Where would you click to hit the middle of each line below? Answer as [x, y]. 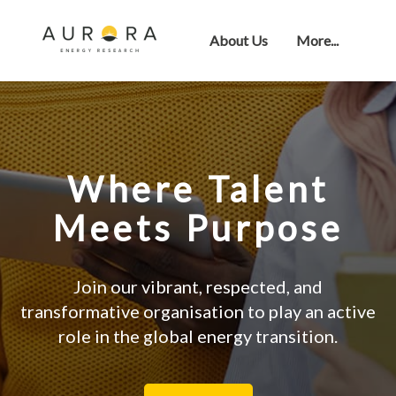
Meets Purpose [198, 228]
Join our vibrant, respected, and [198, 286]
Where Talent [198, 189]
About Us [239, 40]
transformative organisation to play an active [198, 311]
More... [317, 40]
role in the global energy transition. [198, 336]
